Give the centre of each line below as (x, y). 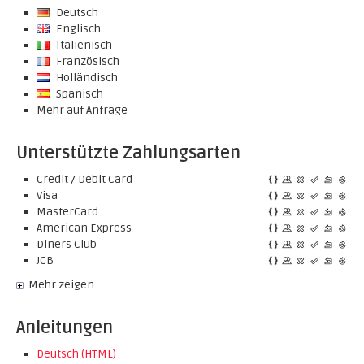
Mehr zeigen (61, 285)
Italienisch (83, 45)
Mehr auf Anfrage (82, 110)
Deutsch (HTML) (76, 354)
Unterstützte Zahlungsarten (128, 153)
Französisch (87, 61)
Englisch (77, 29)
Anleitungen (65, 328)
